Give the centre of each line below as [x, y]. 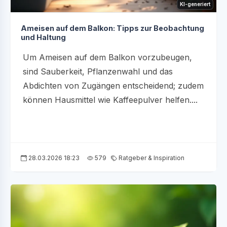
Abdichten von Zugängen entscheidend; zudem [113, 86]
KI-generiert [195, 4]
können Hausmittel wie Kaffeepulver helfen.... [110, 100]
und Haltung [43, 37]
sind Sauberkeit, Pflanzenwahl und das [98, 72]
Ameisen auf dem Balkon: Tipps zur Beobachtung [112, 28]
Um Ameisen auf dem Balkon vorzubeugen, [107, 58]
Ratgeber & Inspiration [151, 158]
